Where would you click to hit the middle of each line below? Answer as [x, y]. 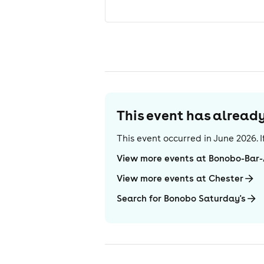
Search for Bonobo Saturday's [181, 198]
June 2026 [235, 138]
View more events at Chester [180, 178]
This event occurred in [164, 138]
